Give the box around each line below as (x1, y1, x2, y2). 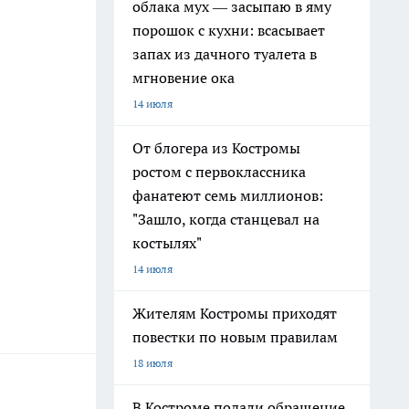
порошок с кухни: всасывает (132, 21, 325, 39)
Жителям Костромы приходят (132, 304, 337, 322)
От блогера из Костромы (132, 139, 300, 157)
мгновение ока (132, 68, 235, 87)
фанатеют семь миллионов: (132, 186, 323, 204)
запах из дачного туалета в (132, 45, 317, 63)
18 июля (132, 356, 173, 370)
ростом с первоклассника (132, 163, 306, 181)
